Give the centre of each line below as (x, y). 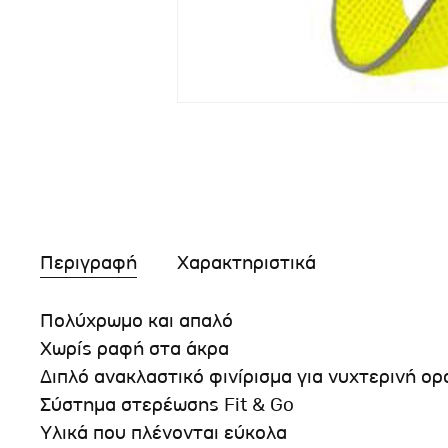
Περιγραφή (88, 262)
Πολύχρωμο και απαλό (136, 320)
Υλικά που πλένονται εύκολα (163, 432)
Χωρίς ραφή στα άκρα (134, 348)
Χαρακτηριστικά (246, 262)
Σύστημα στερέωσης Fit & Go (167, 404)
